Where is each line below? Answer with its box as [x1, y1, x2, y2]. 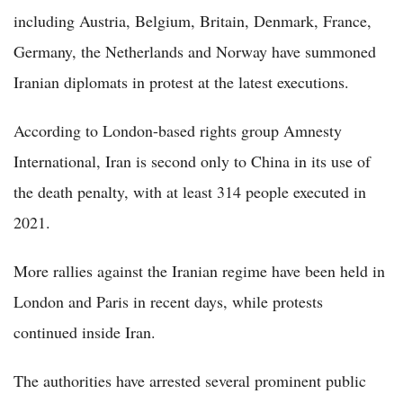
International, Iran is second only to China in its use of [13, 149, 371, 172]
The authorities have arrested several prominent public [13, 369, 366, 391]
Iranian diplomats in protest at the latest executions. [13, 70, 349, 93]
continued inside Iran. [13, 320, 156, 343]
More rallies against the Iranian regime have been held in [13, 259, 385, 282]
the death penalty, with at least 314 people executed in [13, 180, 366, 202]
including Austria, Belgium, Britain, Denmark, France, [13, 9, 372, 31]
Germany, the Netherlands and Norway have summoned [13, 40, 376, 62]
